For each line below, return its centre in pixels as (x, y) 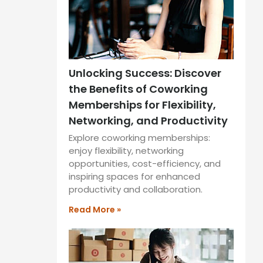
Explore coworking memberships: (139, 137)
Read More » (95, 209)
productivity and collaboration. (136, 189)
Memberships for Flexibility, (142, 104)
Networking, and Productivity (148, 120)
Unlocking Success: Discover (145, 73)
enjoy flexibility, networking (126, 150)
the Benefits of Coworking (138, 89)
